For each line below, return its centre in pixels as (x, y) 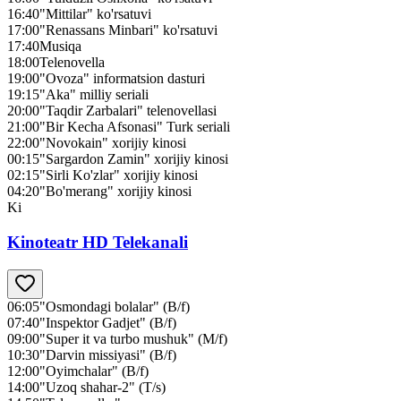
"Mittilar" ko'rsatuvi (95, 14)
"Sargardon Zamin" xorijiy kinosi (134, 159)
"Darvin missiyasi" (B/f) (108, 354)
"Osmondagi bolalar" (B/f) (115, 306)
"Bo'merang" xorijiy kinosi (115, 192)
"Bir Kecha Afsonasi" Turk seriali (135, 127)
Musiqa (60, 47)
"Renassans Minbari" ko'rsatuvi (128, 30)
